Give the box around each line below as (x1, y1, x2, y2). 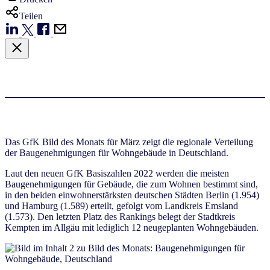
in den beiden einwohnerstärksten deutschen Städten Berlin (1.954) (5, 189, 259, 200)
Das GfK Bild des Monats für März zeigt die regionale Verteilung (5, 136, 253, 147)
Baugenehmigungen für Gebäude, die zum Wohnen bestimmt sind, (5, 178, 258, 189)
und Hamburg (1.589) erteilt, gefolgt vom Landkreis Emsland (5, 200, 238, 211)
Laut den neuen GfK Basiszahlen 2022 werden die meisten (5, 168, 229, 178)
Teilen (19, 10, 43, 21)
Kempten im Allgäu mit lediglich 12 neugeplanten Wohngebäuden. (5, 222, 259, 233)
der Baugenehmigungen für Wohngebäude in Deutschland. (5, 147, 228, 158)
